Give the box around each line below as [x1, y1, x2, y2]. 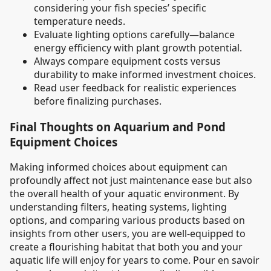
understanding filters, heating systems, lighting [10, 200, 227, 214]
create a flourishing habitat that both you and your [10, 240, 243, 254]
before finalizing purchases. [34, 94, 162, 108]
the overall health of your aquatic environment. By [10, 187, 239, 201]
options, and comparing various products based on [10, 214, 245, 227]
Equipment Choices [10, 134, 117, 149]
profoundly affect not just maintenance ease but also [10, 174, 252, 188]
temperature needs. [34, 14, 125, 28]
